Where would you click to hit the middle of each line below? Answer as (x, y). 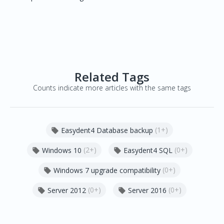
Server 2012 (67, 190)
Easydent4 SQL (148, 150)
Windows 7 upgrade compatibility (107, 170)
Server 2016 (147, 190)
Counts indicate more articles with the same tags (112, 88)
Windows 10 (61, 150)
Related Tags (112, 77)
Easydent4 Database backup (107, 130)
